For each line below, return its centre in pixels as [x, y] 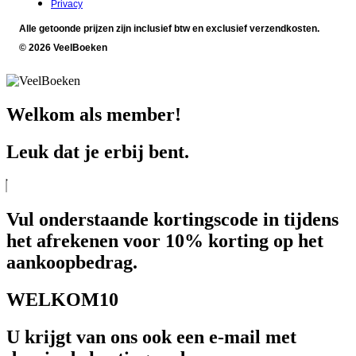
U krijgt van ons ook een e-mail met [151, 337]
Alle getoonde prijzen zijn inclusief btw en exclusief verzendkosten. [169, 29]
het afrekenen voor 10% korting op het [165, 240]
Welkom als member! [94, 115]
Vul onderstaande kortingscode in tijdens [172, 219]
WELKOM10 [62, 299]
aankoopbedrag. [72, 262]
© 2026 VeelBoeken [63, 48]
